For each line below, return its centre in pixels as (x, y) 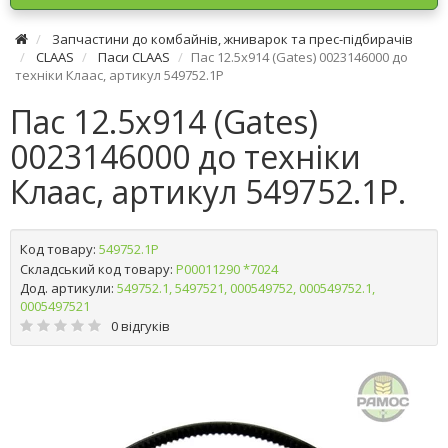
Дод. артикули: (67, 288)
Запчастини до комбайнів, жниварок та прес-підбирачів (232, 39)
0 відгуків (140, 326)
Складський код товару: (96, 269)
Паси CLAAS (134, 57)
